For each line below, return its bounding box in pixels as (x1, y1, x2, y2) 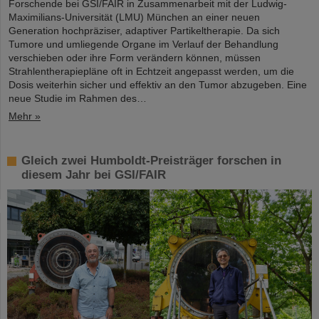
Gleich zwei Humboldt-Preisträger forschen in (21, 154, 281, 168)
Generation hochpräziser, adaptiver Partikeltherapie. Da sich (9, 25, 280, 37)
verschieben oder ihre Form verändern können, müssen (9, 52, 261, 64)
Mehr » (9, 110, 41, 122)
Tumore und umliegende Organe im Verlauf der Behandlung (9, 38, 278, 51)
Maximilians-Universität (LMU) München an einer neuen (9, 11, 260, 23)
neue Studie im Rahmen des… (9, 93, 147, 105)
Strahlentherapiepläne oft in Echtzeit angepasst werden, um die (9, 66, 294, 78)
